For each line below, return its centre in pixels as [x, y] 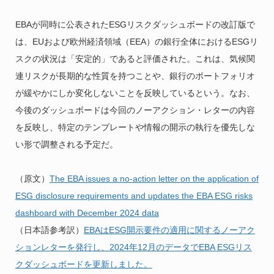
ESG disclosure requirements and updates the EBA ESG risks [134, 195]
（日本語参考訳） [49, 230]
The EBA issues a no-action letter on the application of [154, 178]
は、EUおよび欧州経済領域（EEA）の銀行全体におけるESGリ [136, 41]
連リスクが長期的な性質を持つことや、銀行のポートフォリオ [135, 76]
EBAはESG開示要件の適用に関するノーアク [169, 230]
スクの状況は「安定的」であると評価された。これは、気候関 [135, 58]
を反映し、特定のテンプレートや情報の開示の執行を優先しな [135, 127]
